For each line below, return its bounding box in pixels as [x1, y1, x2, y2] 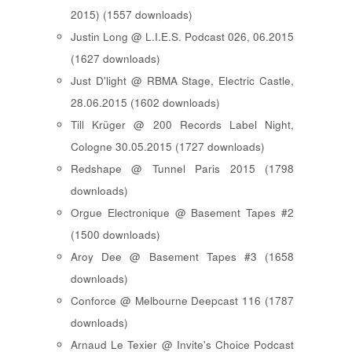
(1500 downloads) [71, 227, 160, 243]
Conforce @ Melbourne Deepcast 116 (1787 [71, 293, 294, 309]
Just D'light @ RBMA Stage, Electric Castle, [71, 73, 294, 89]
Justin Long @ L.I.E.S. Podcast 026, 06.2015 [71, 29, 294, 45]
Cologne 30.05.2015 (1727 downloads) [71, 139, 265, 155]
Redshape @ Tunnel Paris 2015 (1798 [71, 161, 294, 177]
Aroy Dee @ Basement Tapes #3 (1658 [71, 249, 294, 265]
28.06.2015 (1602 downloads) [71, 95, 220, 111]
